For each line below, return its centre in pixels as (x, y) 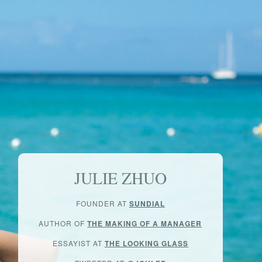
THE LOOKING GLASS (146, 243)
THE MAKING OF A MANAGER (145, 223)
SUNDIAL (147, 204)
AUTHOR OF (63, 223)
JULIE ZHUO (120, 178)
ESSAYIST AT (78, 243)
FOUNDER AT (102, 203)
